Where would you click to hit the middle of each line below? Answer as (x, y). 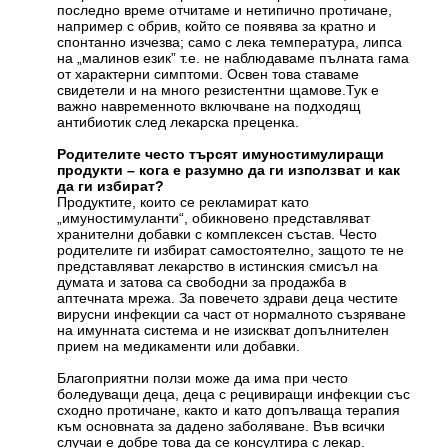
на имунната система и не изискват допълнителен (223, 330)
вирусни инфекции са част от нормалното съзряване (232, 314)
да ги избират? (111, 186)
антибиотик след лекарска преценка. (178, 122)
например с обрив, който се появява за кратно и (217, 26)
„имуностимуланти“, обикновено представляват (214, 218)
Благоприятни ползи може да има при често (203, 378)
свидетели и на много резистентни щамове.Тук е (218, 90)
